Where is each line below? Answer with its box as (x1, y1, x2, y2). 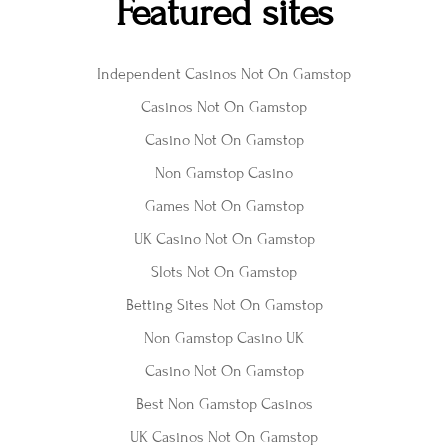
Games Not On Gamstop (144, 196, 304, 215)
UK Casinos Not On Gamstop (130, 427, 318, 446)
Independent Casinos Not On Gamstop (97, 64, 351, 83)
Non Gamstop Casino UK (144, 328, 304, 347)
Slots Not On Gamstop (151, 262, 297, 281)
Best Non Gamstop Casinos (135, 394, 313, 413)
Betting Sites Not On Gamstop (125, 295, 323, 314)
